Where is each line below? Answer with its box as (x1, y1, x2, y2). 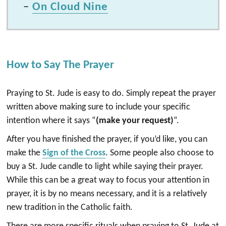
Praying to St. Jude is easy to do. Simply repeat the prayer (7, 89, 216, 99)
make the (7, 148, 43, 158)
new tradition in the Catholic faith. (7, 203, 133, 213)
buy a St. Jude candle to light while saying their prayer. (7, 162, 204, 172)
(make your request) (96, 116, 174, 126)
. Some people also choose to (105, 148, 214, 158)
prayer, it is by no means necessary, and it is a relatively (7, 189, 207, 199)
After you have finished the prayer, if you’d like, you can (7, 135, 208, 145)
